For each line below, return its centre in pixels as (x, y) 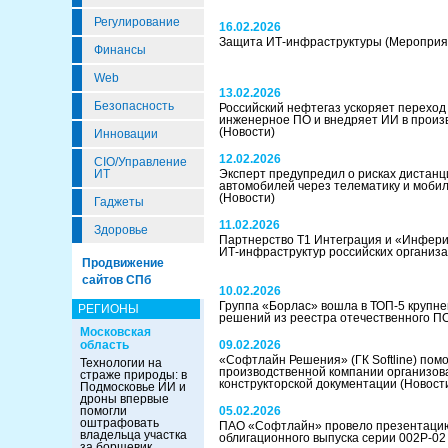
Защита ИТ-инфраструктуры (302, 42)
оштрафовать (119, 423)
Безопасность (134, 106)
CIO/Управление (140, 162)
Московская (115, 332)
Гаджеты (119, 202)
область (104, 345)
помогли (103, 411)
